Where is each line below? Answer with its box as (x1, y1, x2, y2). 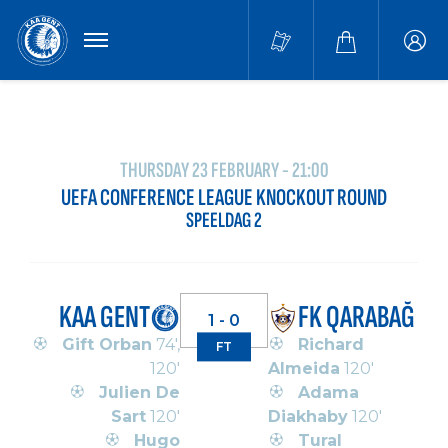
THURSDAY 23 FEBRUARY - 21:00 (119, 157, 329, 184)
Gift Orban (62, 334, 152, 354)
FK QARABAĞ (298, 298, 415, 338)
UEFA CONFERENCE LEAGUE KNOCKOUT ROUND (61, 183, 387, 213)
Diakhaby (268, 406, 348, 426)
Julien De (99, 382, 180, 402)
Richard (298, 334, 364, 354)
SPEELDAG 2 (186, 207, 262, 235)
